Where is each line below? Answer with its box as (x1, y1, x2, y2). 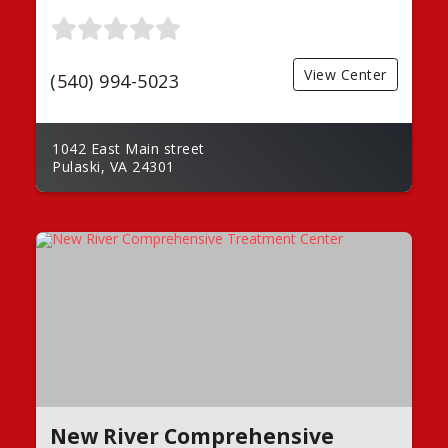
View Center (304, 64, 387, 84)
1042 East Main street (52, 138, 205, 158)
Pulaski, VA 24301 (52, 156, 175, 176)
